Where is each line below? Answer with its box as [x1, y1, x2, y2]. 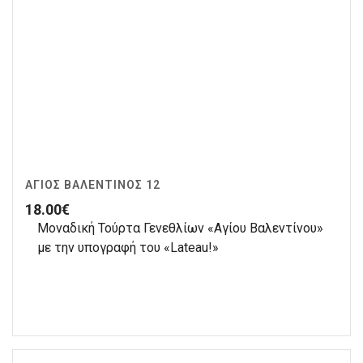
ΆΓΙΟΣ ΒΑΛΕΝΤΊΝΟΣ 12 [25, 178, 160, 192]
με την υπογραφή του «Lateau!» [37, 240, 219, 256]
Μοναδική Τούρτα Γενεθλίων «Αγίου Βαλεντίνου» [37, 220, 323, 237]
